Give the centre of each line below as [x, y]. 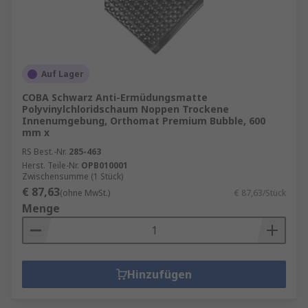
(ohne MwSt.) [85, 193]
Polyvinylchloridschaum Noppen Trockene [125, 109]
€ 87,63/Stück [260, 193]
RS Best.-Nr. [44, 152]
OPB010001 [104, 165]
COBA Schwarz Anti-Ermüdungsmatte [115, 97]
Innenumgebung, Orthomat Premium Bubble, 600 [144, 121]
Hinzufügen [159, 274]
